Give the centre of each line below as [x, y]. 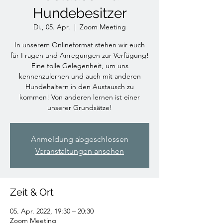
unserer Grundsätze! [80, 107]
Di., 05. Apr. [52, 27]
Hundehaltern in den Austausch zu [80, 86]
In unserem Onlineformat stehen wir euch [80, 45]
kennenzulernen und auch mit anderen [80, 76]
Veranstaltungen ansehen [80, 151]
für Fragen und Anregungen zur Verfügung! [80, 55]
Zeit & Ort [32, 192]
